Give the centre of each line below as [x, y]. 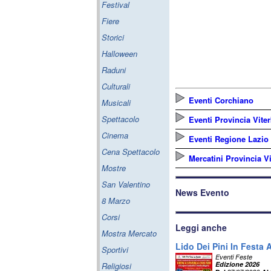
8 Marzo [116, 201]
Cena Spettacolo [131, 152]
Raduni [114, 70]
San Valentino [126, 184]
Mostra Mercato [129, 233]
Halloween [119, 54]
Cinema [115, 135]
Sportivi [115, 250]
